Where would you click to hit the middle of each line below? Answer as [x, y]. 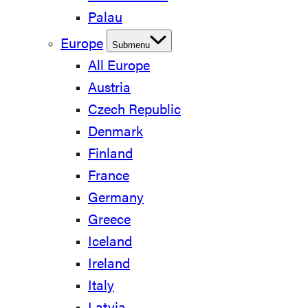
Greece [109, 221]
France [109, 177]
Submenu [131, 45]
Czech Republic [134, 111]
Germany [116, 199]
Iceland [110, 243]
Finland [110, 155]
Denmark [115, 133]
